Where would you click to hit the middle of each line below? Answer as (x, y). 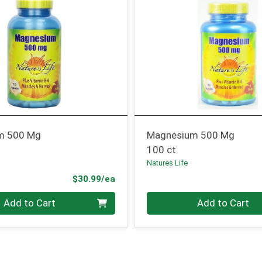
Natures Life (168, 163)
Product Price (144, 178)
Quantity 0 (170, 198)
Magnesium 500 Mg (191, 135)
